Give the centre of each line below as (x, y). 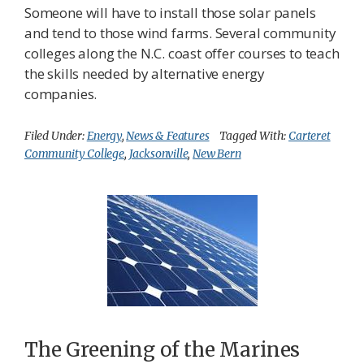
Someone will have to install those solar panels (170, 13)
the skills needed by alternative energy (145, 74)
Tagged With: (254, 136)
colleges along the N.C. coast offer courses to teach (182, 54)
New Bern (217, 154)
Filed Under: (56, 136)
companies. (61, 94)
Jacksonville (158, 154)
